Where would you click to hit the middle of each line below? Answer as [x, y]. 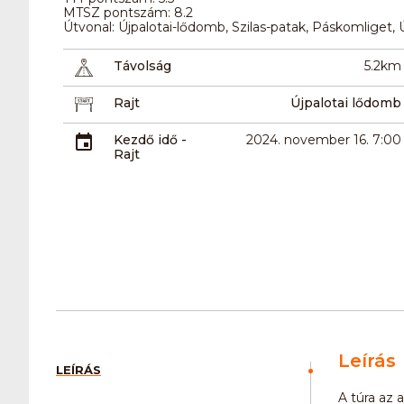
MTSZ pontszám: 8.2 [128, 12]
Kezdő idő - [151, 139]
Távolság [143, 65]
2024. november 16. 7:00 [323, 139]
